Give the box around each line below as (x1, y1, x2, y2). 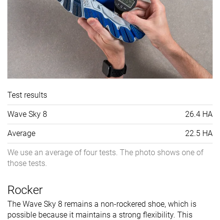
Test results (7, 90, 47, 100)
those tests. (7, 158, 47, 168)
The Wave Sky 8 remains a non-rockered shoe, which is (7, 199, 196, 209)
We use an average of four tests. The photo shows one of (7, 147, 203, 157)
